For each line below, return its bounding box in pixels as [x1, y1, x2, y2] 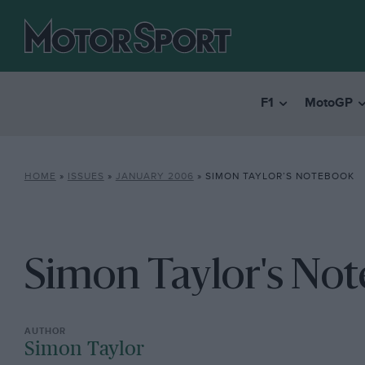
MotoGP [304, 95, 353, 112]
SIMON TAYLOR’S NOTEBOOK [204, 170, 354, 182]
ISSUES [67, 170, 104, 182]
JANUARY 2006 [115, 170, 194, 182]
